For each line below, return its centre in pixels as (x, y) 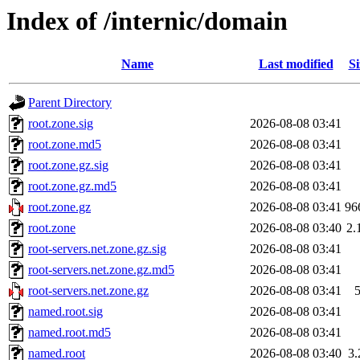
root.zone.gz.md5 (72, 186)
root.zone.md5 (65, 145)
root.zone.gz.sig (68, 166)
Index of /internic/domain (147, 21)
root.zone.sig (61, 124)
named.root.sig (65, 312)
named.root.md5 (70, 333)
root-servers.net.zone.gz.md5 (101, 270)
